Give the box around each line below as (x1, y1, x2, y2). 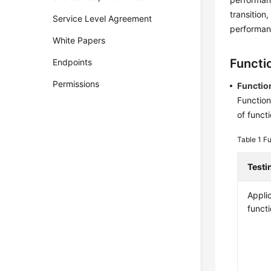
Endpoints (53, 57, 93, 67)
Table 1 (237, 135, 264, 144)
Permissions (53, 79, 100, 89)
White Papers (53, 35, 106, 45)
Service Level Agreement (53, 13, 152, 24)
